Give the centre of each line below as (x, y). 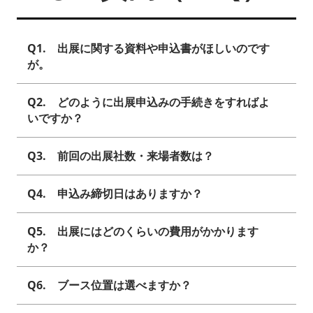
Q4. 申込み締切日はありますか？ (115, 194)
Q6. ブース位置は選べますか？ (109, 285)
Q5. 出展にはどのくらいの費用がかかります (143, 232)
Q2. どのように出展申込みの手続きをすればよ (148, 102)
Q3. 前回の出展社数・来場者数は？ (121, 156)
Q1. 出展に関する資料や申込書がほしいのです (148, 49)
